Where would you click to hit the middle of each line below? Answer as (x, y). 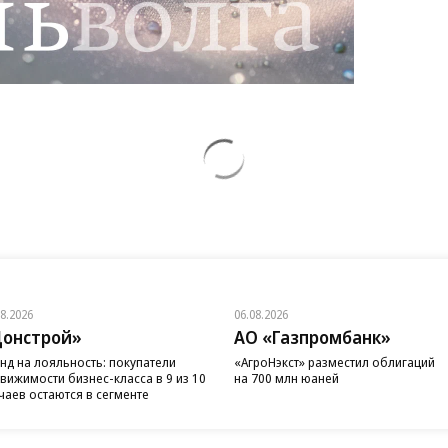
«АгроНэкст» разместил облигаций (334, 362)
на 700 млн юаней (286, 378)
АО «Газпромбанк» (312, 337)
